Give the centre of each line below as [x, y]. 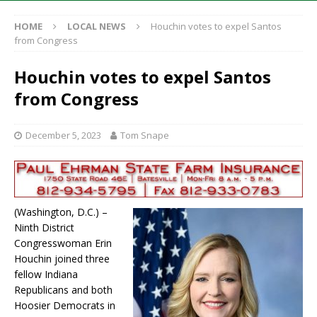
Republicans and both [63, 290]
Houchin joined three [62, 259]
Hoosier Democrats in [65, 306]
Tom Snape [145, 136]
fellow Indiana [46, 275]
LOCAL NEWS [97, 27]
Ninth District [44, 228]
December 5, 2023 [63, 136]
